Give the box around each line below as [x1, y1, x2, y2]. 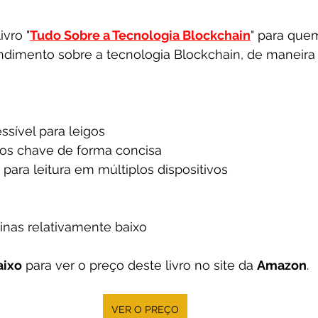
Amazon [257, 258, 307, 273]
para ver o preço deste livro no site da [22, 258, 257, 273]
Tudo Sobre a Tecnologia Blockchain [30, 28, 251, 43]
